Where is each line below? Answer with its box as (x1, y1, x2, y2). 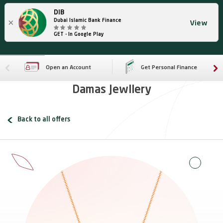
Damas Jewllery (72, 85, 151, 96)
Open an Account (45, 65, 91, 71)
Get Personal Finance (140, 65, 197, 71)
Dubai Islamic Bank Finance (53, 18, 121, 23)
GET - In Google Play (53, 32, 104, 37)
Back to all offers (17, 116, 70, 123)
